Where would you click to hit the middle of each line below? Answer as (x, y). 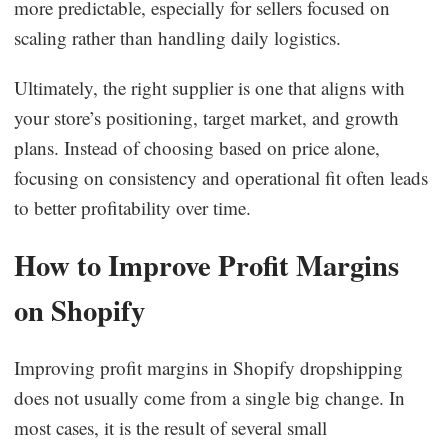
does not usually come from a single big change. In (210, 397)
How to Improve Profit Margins (207, 264)
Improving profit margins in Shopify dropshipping (209, 367)
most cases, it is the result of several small (171, 427)
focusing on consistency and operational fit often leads (221, 177)
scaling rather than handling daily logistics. (178, 37)
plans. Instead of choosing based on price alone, (197, 147)
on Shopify (80, 309)
